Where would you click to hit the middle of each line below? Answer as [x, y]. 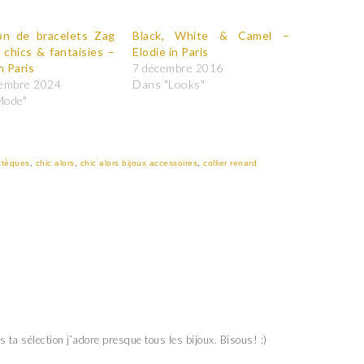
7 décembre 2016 [178, 68]
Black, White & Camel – [211, 35]
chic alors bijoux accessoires [139, 163]
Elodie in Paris [171, 52]
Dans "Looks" [169, 84]
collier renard [230, 163]
